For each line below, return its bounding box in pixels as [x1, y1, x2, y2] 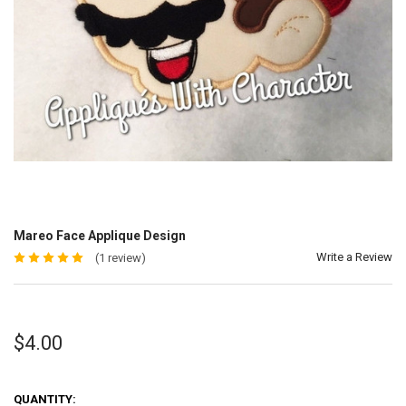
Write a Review [316, 249, 393, 264]
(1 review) [94, 250, 146, 265]
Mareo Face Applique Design [13, 227, 186, 243]
